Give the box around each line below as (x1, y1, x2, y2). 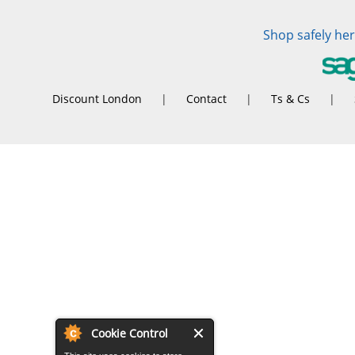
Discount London (52, 91, 142, 106)
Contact (186, 91, 227, 106)
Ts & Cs (271, 91, 310, 106)
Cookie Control (91, 326, 168, 341)
